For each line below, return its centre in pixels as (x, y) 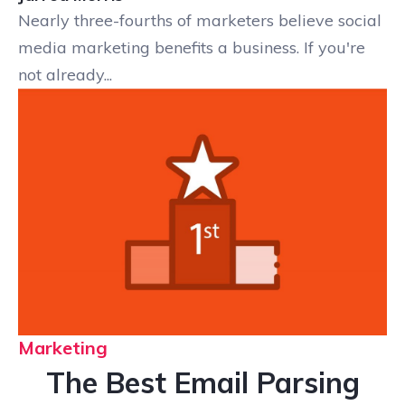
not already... (65, 75)
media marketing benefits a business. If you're (192, 48)
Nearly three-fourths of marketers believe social (200, 21)
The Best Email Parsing (202, 382)
